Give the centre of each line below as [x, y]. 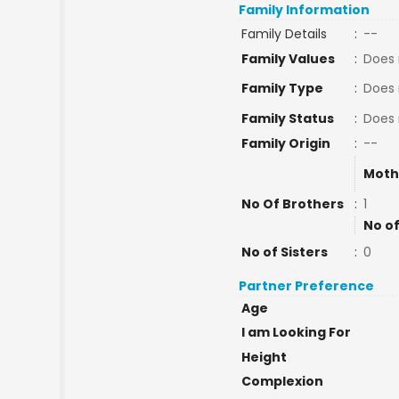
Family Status [287, 118]
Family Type [282, 88]
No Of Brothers [292, 204]
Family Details [284, 34]
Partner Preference [307, 286]
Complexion [282, 381]
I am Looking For [296, 332]
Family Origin [285, 143]
